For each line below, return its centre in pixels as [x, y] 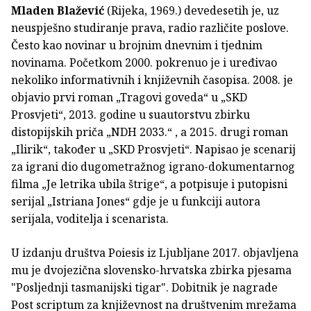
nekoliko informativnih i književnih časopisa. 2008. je [152, 80]
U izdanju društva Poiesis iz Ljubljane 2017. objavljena [155, 253]
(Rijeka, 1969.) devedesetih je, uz [192, 11]
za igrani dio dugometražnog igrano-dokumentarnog [153, 167]
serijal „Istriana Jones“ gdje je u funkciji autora [136, 202]
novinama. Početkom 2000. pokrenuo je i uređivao [144, 63]
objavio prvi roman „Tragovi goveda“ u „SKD [129, 98]
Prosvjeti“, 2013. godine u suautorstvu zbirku [131, 115]
